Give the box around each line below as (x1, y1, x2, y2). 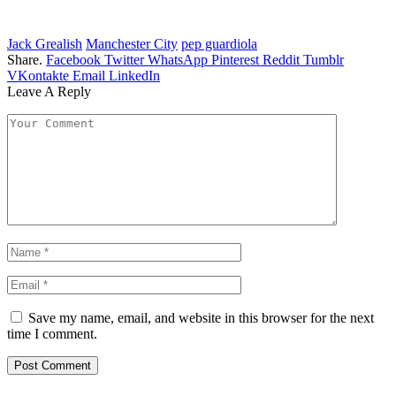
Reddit (263, 51, 300, 67)
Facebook (46, 51, 101, 67)
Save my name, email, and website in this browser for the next (28, 309, 374, 325)
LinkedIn (109, 67, 160, 83)
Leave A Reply (7, 83, 91, 99)
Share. (7, 51, 42, 67)
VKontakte (7, 67, 69, 83)
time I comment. (7, 325, 97, 341)
